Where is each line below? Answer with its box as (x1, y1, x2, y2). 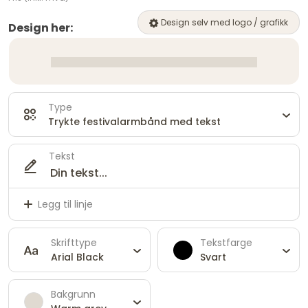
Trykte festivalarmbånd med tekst (48, 114, 221, 129)
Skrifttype (51, 235, 97, 250)
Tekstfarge (200, 235, 252, 250)
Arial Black (51, 250, 104, 264)
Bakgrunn (51, 287, 96, 301)
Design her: (8, 20, 73, 36)
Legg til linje (38, 197, 93, 211)
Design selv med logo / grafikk (159, 16, 288, 29)
